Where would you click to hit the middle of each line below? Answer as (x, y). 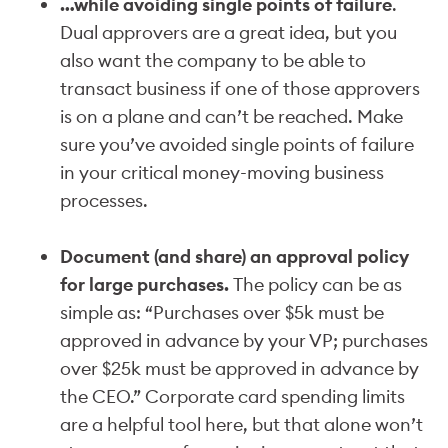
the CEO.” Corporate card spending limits (232, 396)
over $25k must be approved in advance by (239, 368)
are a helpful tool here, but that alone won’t (241, 424)
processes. (104, 200)
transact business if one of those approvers (240, 88)
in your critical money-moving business (222, 172)
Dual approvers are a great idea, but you (228, 32)
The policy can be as (317, 284)
